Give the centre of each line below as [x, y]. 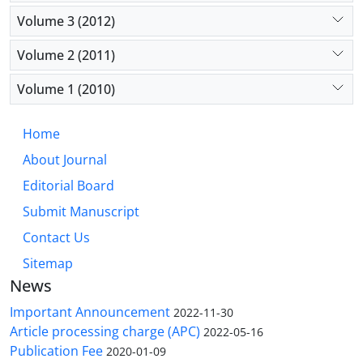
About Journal [65, 160]
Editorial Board [68, 186]
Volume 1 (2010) [66, 89]
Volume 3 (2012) [66, 21]
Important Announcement [90, 312]
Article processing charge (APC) [105, 332]
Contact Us [56, 238]
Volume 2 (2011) [66, 55]
